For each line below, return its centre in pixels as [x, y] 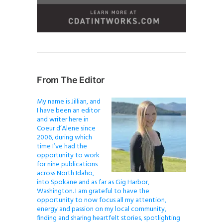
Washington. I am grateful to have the [93, 191]
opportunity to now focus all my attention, [102, 200]
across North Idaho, [65, 173]
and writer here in [63, 119]
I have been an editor [68, 111]
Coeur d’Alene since [66, 128]
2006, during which [64, 137]
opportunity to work [68, 155]
